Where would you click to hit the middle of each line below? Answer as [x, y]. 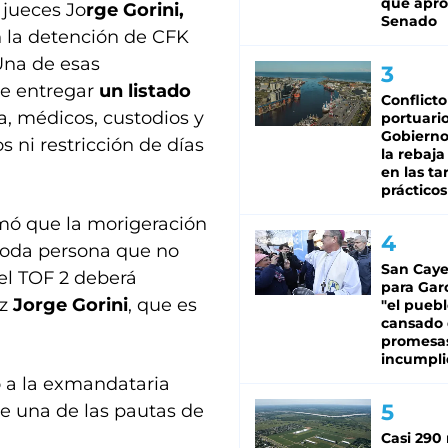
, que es [162, 305]
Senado [409, 21]
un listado [145, 91]
